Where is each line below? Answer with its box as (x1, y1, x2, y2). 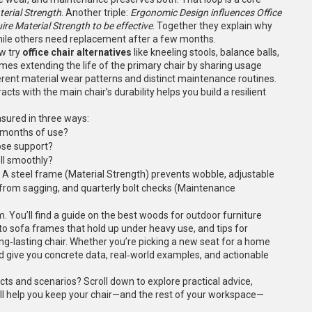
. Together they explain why (153, 20, 272, 31)
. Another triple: (61, 7, 130, 18)
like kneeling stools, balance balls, (132, 47, 279, 58)
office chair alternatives (22, 47, 132, 58)
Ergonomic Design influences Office (130, 7, 281, 18)
